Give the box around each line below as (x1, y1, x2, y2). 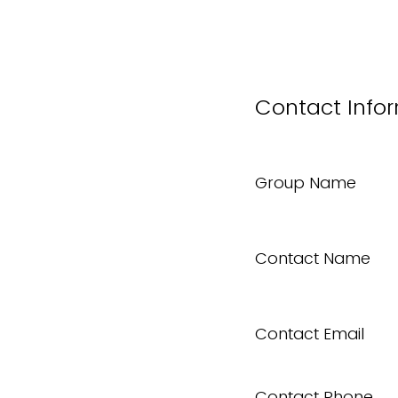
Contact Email (255, 322, 364, 346)
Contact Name (255, 247, 370, 270)
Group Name (255, 171, 356, 195)
